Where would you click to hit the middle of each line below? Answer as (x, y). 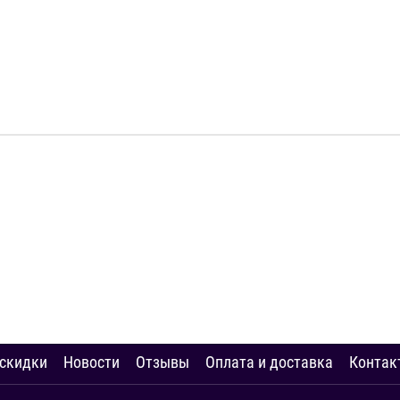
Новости (92, 362)
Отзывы (162, 362)
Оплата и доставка (269, 362)
